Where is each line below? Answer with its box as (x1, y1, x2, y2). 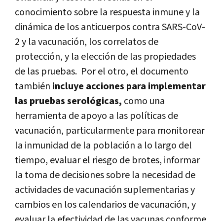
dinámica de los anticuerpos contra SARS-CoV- (15, 20, 205, 34)
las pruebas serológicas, (15, 94, 122, 108)
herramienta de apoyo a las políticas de (15, 109, 178, 122)
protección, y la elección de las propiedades (15, 50, 196, 63)
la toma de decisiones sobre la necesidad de (15, 168, 195, 182)
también (15, 79, 52, 93)
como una (122, 94, 165, 108)
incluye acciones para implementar (52, 79, 206, 93)
